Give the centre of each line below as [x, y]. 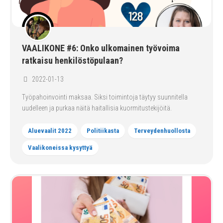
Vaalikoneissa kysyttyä [60, 148]
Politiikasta [103, 131]
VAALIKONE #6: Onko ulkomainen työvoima [101, 48]
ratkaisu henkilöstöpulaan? [72, 60]
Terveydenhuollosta [162, 131]
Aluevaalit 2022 [50, 131]
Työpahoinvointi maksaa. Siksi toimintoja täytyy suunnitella [105, 97]
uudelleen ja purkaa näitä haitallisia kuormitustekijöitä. [97, 108]
